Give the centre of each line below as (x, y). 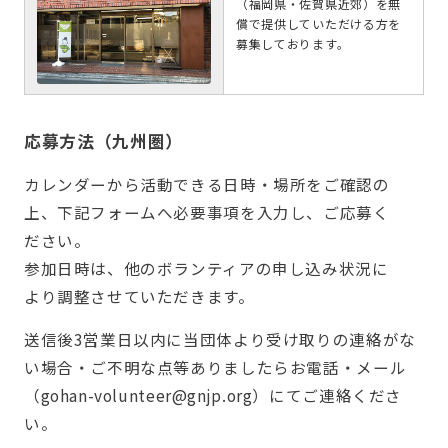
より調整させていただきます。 (139, 295)
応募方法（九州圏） (103, 141)
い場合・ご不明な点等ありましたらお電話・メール (215, 367)
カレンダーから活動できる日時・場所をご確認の (206, 183)
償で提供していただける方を (318, 23)
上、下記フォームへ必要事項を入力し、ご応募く (206, 211)
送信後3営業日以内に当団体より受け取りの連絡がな (219, 339)
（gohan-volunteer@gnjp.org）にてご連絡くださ (213, 395)
